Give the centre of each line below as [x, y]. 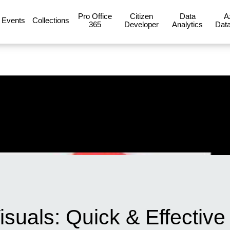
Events [13, 20]
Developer [141, 24]
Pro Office [95, 16]
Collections [51, 20]
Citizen [141, 16]
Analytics [187, 24]
